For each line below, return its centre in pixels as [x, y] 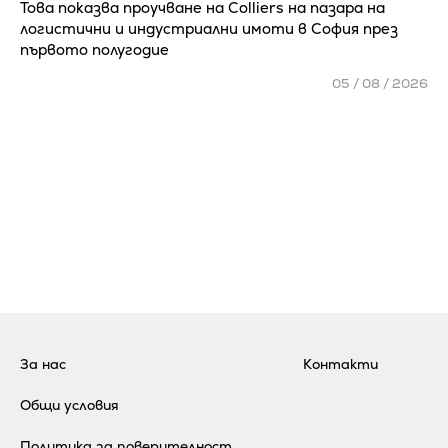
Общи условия [69, 405]
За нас [43, 364]
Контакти [340, 364]
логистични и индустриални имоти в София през [209, 29]
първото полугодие [96, 50]
